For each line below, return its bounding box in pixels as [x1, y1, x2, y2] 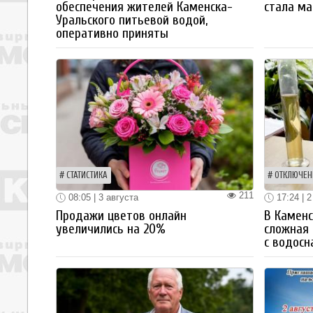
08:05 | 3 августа [66, 191, 138, 203]
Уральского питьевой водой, [56, 12, 208, 28]
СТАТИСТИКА [66, 170, 108, 180]
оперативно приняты [56, 25, 168, 41]
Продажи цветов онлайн [56, 208, 187, 224]
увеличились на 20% [56, 221, 166, 238]
